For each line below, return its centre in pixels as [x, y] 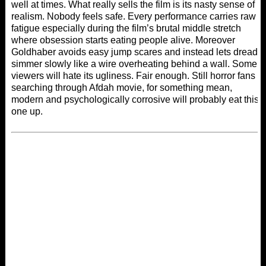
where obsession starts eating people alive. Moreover [123, 40]
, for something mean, [187, 88]
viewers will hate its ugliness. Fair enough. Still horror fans [133, 76]
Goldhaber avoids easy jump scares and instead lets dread [134, 52]
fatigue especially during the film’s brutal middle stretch [126, 28]
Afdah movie [115, 88]
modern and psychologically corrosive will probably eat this [135, 100]
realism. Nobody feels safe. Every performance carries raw [133, 17]
